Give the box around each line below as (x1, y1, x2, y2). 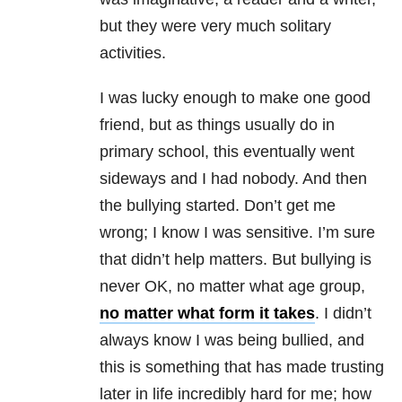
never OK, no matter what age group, (100, 277, 365, 296)
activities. (100, 44, 166, 63)
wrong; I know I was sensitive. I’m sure (100, 223, 375, 242)
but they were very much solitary (100, 17, 331, 36)
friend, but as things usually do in (100, 116, 335, 135)
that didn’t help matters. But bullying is (100, 250, 371, 269)
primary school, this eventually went (100, 143, 354, 162)
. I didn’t (315, 304, 371, 323)
